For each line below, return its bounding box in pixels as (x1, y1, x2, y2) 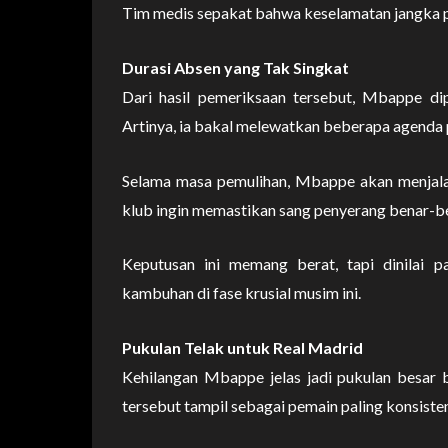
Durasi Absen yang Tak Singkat (122, 57, 349, 77)
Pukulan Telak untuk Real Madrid (122, 337, 363, 357)
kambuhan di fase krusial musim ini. (122, 283, 361, 303)
